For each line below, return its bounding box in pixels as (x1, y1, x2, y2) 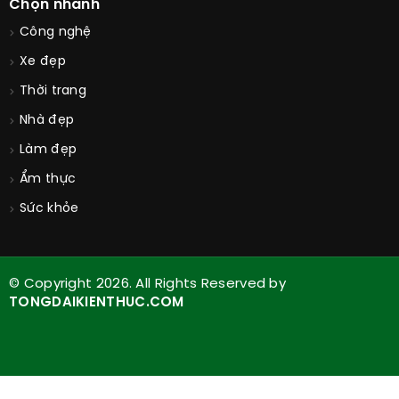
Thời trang (20, 85, 86, 99)
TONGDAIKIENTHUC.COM (9, 296, 184, 311)
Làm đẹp (20, 143, 77, 158)
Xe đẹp (20, 55, 66, 69)
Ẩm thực (20, 173, 77, 187)
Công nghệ (20, 26, 92, 40)
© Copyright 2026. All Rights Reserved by (9, 277, 286, 292)
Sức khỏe (20, 202, 79, 216)
